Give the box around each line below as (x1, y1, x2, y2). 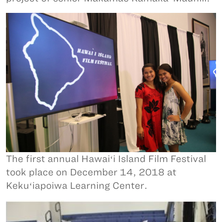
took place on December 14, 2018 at (6, 167, 176, 178)
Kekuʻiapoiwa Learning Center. (6, 180, 148, 191)
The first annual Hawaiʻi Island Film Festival (6, 154, 206, 165)
